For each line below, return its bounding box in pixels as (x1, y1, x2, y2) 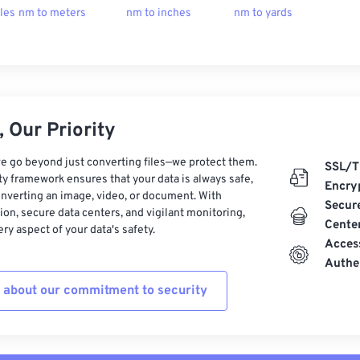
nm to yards (234, 6, 292, 21)
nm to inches (126, 6, 191, 21)
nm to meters (18, 6, 86, 21)
